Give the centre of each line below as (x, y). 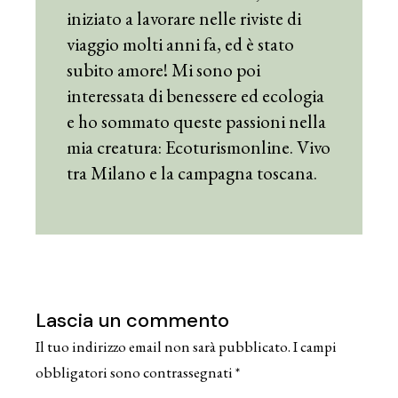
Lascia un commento (133, 320)
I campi (315, 346)
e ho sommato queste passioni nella (197, 121)
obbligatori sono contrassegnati (136, 372)
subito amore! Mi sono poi (164, 69)
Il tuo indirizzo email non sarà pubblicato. (163, 346)
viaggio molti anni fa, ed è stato (181, 44)
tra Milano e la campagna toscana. (192, 172)
